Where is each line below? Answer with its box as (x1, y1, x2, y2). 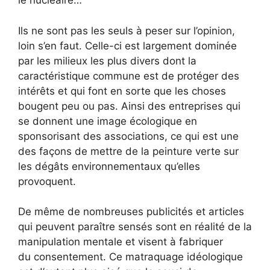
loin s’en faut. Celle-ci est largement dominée (18, 39, 237, 52)
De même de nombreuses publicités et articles (18, 206, 244, 218)
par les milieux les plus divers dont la (18, 54, 196, 67)
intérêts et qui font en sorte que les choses (18, 84, 226, 97)
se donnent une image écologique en (18, 115, 197, 127)
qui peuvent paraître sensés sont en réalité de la (18, 221, 252, 233)
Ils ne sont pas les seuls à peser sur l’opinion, (18, 24, 235, 37)
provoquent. (18, 175, 76, 187)
